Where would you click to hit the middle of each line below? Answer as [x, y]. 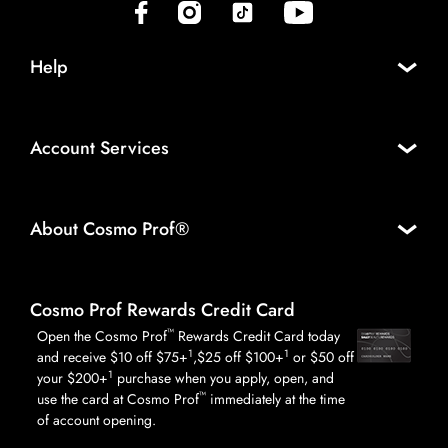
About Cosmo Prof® [109, 228]
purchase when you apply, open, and [223, 378]
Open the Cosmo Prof [102, 336]
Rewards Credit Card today [257, 336]
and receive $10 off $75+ [112, 357]
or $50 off [321, 357]
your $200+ [72, 378]
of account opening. [96, 420]
